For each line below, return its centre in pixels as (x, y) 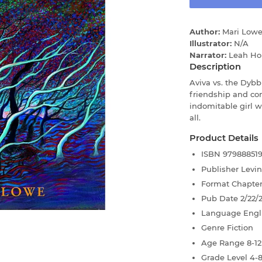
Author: (206, 31)
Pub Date (221, 198)
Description (215, 66)
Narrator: (209, 55)
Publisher (221, 169)
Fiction (240, 228)
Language (222, 213)
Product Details (224, 138)
